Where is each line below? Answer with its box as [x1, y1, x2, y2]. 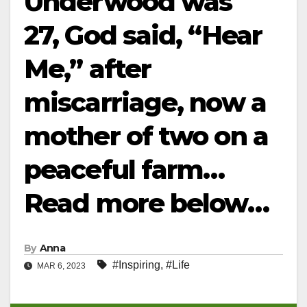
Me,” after [24, 53, 151, 85]
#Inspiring [112, 259, 160, 271]
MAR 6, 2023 [35, 261, 88, 271]
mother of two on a [24, 120, 268, 152]
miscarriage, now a [24, 86, 266, 119]
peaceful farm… [24, 153, 225, 186]
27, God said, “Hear [24, 19, 262, 51]
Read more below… [24, 187, 269, 219]
